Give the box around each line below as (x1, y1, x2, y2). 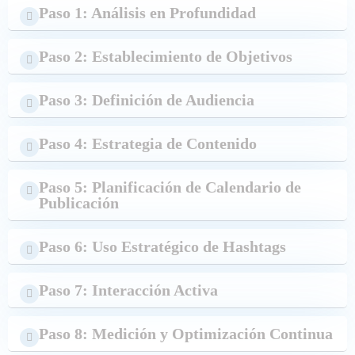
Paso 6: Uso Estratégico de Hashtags (39, 238, 286, 256)
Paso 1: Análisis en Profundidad (39, 4, 256, 22)
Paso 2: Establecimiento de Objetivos (39, 48, 292, 66)
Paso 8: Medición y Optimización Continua (39, 325, 333, 343)
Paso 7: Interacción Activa (39, 281, 218, 300)
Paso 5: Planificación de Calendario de (39, 178, 301, 197)
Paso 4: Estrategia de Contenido (39, 135, 257, 153)
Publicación (39, 194, 119, 212)
